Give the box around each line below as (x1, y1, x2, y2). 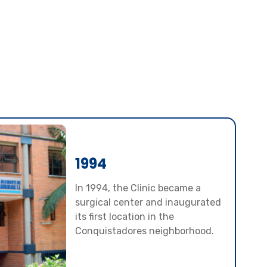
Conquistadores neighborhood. (75, 225, 215, 237)
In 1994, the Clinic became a (75, 182, 201, 194)
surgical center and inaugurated (75, 197, 222, 209)
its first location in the (75, 211, 175, 223)
